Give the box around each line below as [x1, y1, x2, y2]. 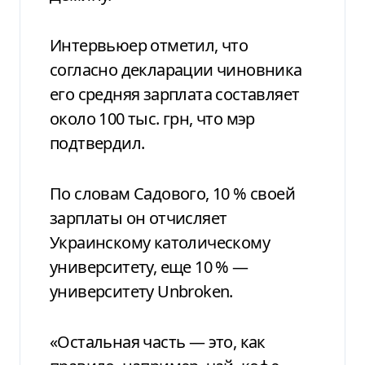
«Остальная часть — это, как [50, 330, 266, 353]
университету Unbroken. [50, 279, 233, 302]
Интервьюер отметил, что [50, 33, 248, 56]
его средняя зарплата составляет [50, 82, 300, 105]
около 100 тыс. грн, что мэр [50, 107, 255, 130]
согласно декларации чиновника [50, 58, 302, 81]
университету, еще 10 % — [50, 255, 248, 278]
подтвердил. [50, 131, 145, 154]
